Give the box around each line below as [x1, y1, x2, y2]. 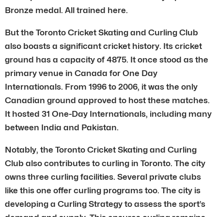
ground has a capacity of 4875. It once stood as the [5, 54, 208, 64]
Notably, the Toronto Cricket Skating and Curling [5, 144, 197, 155]
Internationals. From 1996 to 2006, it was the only [5, 81, 198, 92]
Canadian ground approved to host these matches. [5, 95, 210, 105]
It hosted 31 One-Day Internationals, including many [5, 108, 212, 119]
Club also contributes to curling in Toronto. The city [5, 158, 205, 168]
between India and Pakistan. [5, 122, 119, 132]
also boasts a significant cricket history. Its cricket [5, 41, 202, 51]
